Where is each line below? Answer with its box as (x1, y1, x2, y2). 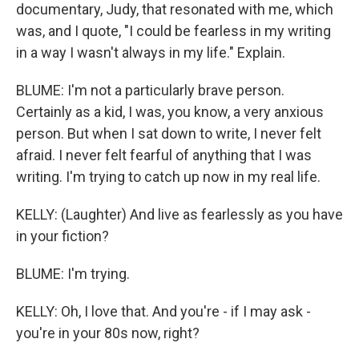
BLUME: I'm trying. (16, 264, 130, 282)
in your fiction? (16, 227, 109, 244)
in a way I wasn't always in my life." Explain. (16, 43, 285, 61)
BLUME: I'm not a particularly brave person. (16, 81, 284, 99)
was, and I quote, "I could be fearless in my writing (16, 22, 331, 39)
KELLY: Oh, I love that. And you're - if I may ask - (16, 302, 311, 320)
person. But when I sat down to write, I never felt (16, 124, 321, 142)
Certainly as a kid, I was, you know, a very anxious (16, 103, 324, 120)
